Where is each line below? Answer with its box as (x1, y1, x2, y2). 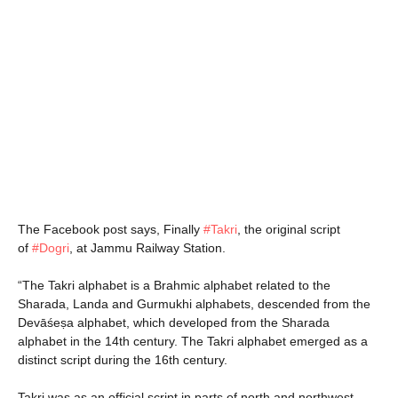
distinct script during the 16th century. (18, 352, 227, 367)
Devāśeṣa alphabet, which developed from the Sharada (18, 314, 330, 330)
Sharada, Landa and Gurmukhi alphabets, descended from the (18, 296, 370, 311)
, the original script (237, 221, 340, 236)
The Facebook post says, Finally (18, 221, 203, 236)
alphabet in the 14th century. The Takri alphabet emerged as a (18, 333, 368, 348)
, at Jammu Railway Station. (69, 240, 226, 255)
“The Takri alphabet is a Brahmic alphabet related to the (18, 277, 330, 292)
